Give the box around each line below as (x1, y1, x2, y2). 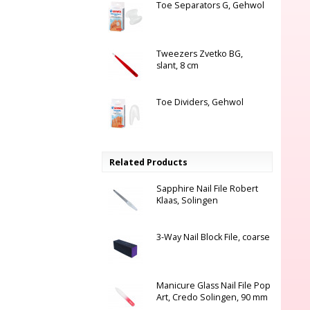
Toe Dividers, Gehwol (156, 96, 244, 108)
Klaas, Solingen (156, 194, 218, 206)
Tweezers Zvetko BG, (156, 48, 243, 60)
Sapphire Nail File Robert (156, 183, 258, 194)
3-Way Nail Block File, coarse (156, 231, 270, 243)
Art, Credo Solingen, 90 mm (156, 291, 268, 303)
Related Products (109, 156, 188, 168)
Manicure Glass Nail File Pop (156, 280, 271, 291)
